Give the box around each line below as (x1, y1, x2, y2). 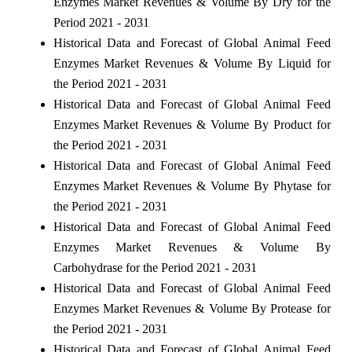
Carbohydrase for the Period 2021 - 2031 (53, 260, 257, 274)
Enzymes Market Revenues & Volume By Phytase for (53, 178, 331, 192)
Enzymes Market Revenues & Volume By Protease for (53, 301, 331, 315)
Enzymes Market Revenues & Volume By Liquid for (53, 56, 331, 70)
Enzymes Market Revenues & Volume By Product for (53, 117, 331, 131)
